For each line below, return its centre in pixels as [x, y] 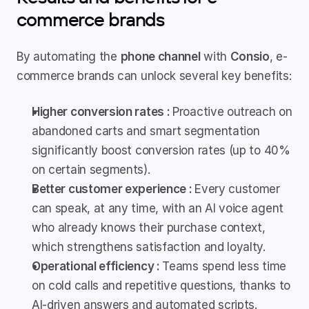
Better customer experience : [113, 189]
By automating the [69, 57]
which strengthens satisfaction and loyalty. [149, 247]
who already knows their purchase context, [149, 228]
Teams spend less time [224, 266]
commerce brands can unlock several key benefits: [154, 76]
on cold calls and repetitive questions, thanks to [161, 286]
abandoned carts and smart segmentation [146, 131]
